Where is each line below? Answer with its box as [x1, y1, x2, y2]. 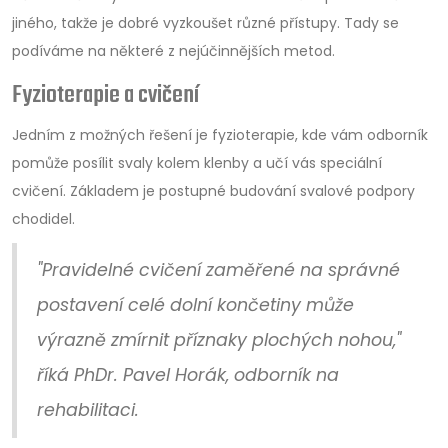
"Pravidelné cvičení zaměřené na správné [37, 258, 400, 282]
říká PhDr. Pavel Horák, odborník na [37, 363, 339, 387]
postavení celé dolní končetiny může [37, 293, 354, 317]
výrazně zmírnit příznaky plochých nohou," [37, 328, 401, 352]
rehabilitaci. [37, 398, 139, 422]
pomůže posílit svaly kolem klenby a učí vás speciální [12, 153, 382, 173]
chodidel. [12, 209, 75, 229]
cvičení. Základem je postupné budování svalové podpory [12, 181, 415, 201]
